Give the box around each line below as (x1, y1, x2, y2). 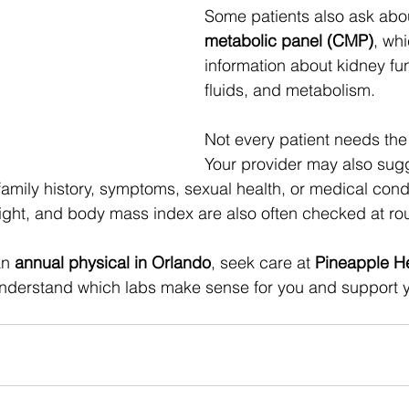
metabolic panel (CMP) (204, 30, 373, 51)
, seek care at (211, 252, 315, 273)
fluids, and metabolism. (204, 79, 380, 100)
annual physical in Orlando (15, 252, 211, 273)
